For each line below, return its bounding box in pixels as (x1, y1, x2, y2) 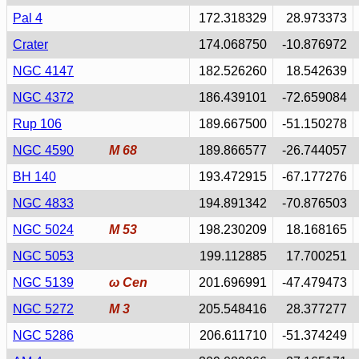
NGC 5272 (13, 302, 74, 316)
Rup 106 (13, 117, 62, 131)
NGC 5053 (13, 249, 74, 263)
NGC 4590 (13, 143, 74, 157)
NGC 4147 (13, 64, 74, 78)
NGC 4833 (13, 196, 74, 210)
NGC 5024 (13, 223, 74, 236)
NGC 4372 (13, 91, 74, 104)
